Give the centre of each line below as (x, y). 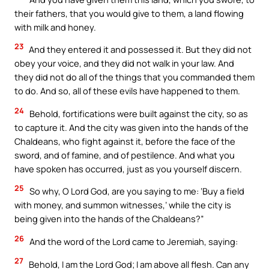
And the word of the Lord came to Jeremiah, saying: (133, 242)
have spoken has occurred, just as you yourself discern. (128, 168)
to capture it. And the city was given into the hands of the (131, 127)
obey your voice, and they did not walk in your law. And (124, 63)
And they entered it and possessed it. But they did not (139, 50)
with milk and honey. (55, 27)
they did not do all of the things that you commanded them (134, 77)
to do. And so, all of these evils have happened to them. (127, 91)
